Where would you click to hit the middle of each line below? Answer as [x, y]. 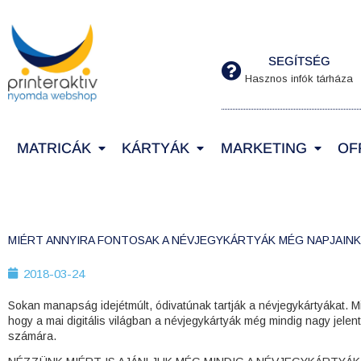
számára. [32, 336]
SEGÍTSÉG [299, 61]
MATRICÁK [54, 148]
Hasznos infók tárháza [299, 79]
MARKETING [263, 148]
